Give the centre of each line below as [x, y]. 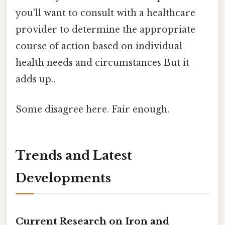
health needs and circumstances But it [102, 63]
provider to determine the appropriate [105, 30]
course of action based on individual [99, 46]
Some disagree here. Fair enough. [92, 109]
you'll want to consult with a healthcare [105, 13]
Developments [63, 178]
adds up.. [35, 80]
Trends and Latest [74, 156]
